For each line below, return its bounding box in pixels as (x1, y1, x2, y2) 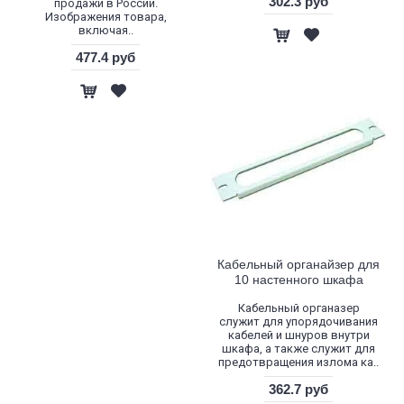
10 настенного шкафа (234, 272, 363, 287)
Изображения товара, (44, 10, 167, 23)
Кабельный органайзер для (217, 257, 380, 271)
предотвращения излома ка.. (218, 355, 379, 369)
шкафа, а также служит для (222, 342, 375, 355)
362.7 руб (269, 381, 328, 397)
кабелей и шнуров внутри (227, 328, 370, 342)
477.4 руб (76, 50, 135, 65)
